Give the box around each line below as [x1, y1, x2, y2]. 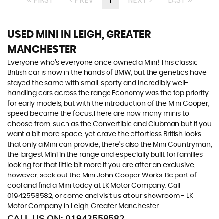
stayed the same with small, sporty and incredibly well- [7, 79, 189, 87]
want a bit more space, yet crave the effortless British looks [7, 131, 201, 138]
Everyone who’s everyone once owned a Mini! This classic [7, 59, 198, 66]
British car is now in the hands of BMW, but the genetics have [7, 69, 207, 76]
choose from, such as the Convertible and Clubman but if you [7, 120, 212, 128]
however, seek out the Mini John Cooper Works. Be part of [7, 172, 197, 179]
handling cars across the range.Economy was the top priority [7, 89, 209, 97]
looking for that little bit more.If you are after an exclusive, [7, 161, 195, 169]
